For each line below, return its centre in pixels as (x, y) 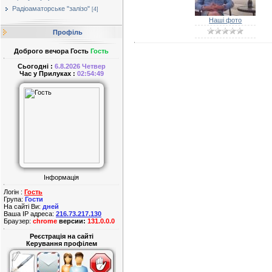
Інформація (61, 177)
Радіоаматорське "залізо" (51, 8)
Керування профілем (61, 243)
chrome (45, 221)
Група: (14, 199)
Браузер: (18, 221)
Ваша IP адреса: (30, 214)
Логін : (14, 192)
